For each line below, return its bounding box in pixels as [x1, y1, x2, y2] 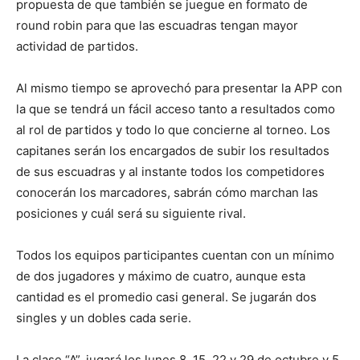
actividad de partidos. [16, 39, 138, 54]
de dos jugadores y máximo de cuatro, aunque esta [16, 268, 305, 284]
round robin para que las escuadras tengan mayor [16, 18, 298, 33]
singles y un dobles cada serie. [16, 310, 191, 325]
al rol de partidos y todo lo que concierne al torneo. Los [16, 122, 330, 137]
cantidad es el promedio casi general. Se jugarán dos [16, 289, 317, 305]
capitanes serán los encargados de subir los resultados [16, 143, 329, 158]
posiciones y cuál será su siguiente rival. [16, 206, 246, 221]
